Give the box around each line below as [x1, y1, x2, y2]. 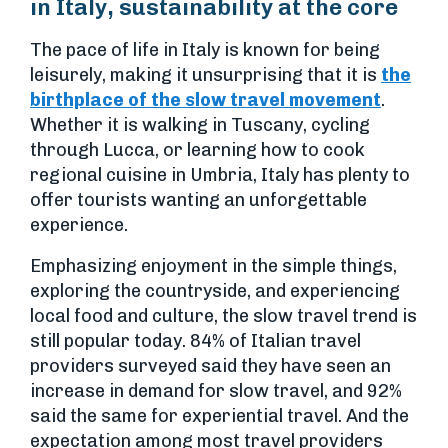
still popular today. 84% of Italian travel [30, 330, 361, 353]
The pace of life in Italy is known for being [30, 39, 380, 62]
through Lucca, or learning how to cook [30, 139, 365, 162]
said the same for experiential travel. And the [30, 405, 409, 428]
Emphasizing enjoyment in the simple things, [30, 255, 397, 278]
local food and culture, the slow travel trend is [30, 305, 417, 328]
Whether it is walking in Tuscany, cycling [30, 114, 370, 137]
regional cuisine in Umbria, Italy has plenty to [30, 164, 410, 187]
